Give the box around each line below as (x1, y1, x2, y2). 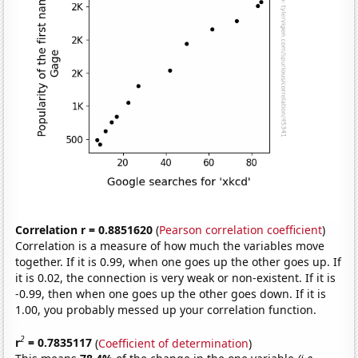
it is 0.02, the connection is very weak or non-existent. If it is (15, 269, 336, 285)
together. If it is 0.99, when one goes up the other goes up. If (15, 253, 342, 269)
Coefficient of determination (98, 335, 249, 351)
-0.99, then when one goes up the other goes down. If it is (15, 285, 327, 301)
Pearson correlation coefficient (159, 221, 323, 237)
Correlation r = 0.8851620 (15, 221, 153, 237)
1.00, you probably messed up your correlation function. (15, 301, 317, 317)
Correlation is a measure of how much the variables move (15, 237, 325, 253)
